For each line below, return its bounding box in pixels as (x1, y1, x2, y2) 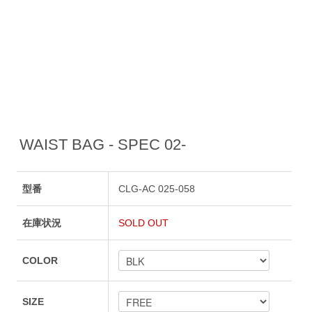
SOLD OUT (118, 217, 169, 229)
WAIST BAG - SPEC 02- (19, 135, 186, 153)
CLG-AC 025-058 (118, 183, 196, 195)
